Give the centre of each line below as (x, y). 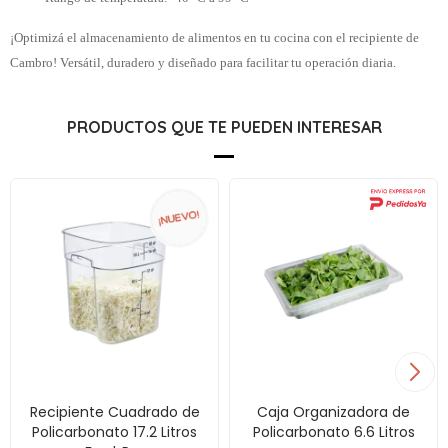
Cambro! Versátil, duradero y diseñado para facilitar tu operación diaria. (203, 62)
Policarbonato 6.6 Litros (333, 432)
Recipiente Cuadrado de (114, 412)
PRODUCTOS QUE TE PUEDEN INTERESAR (224, 127)
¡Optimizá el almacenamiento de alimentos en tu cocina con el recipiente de (214, 37)
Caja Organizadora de (333, 412)
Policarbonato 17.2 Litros (114, 432)
